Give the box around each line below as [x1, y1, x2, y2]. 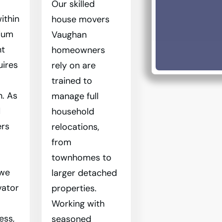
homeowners [51, 44, 105, 56]
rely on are [51, 59, 96, 71]
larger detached [51, 167, 117, 179]
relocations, [51, 121, 99, 133]
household [51, 106, 94, 117]
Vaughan [51, 29, 87, 41]
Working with [51, 198, 105, 210]
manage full [51, 90, 99, 102]
